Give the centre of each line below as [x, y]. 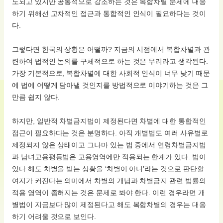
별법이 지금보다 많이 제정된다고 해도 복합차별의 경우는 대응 [109, 205]
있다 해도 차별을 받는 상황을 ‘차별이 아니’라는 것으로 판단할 [108, 169]
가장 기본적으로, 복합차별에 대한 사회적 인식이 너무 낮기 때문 [111, 73]
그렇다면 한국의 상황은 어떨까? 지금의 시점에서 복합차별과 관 [111, 50]
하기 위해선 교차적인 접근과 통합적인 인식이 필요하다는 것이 [109, 14]
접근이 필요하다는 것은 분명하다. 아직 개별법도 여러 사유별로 [110, 133]
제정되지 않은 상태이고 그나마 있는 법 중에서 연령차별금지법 [109, 145]
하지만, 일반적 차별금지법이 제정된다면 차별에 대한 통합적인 [109, 121]
